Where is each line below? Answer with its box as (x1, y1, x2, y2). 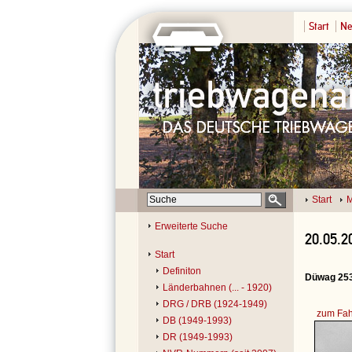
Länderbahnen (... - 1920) (163, 282, 272, 293)
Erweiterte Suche (155, 221, 228, 232)
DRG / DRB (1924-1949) (163, 299, 267, 310)
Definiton (163, 266, 201, 277)
